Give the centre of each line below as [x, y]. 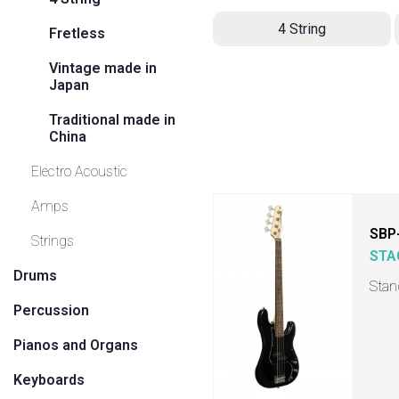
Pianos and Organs [76, 345]
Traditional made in [112, 120]
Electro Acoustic [79, 171]
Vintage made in [103, 68]
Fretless [77, 33]
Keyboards [49, 380]
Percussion [51, 310]
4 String [302, 29]
